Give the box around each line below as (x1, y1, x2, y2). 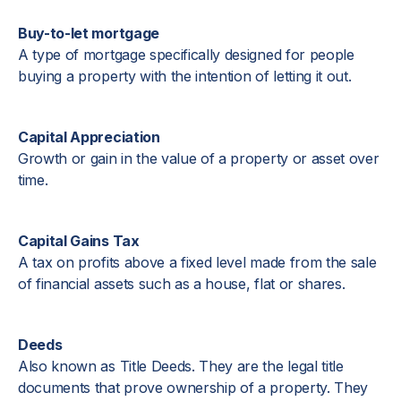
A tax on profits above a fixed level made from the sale (18, 253, 377, 271)
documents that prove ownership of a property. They (18, 379, 368, 397)
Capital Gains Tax (18, 232, 140, 250)
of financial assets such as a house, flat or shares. (18, 275, 346, 293)
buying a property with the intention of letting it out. (18, 67, 352, 85)
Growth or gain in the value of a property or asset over (18, 149, 380, 167)
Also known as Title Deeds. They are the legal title (18, 357, 344, 375)
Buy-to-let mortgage (18, 24, 159, 42)
